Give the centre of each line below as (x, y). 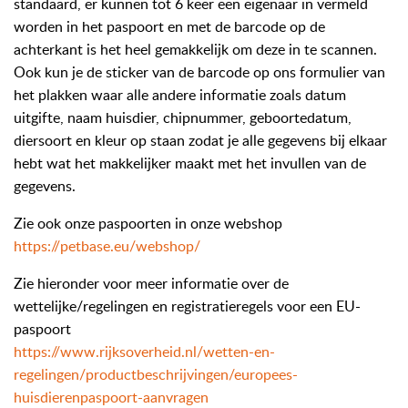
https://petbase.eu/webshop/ (107, 245)
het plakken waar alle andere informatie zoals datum (180, 94)
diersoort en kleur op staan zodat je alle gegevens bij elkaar (200, 140)
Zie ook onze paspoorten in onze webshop (150, 223)
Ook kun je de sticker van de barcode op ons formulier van (199, 71)
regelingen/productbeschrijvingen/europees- (156, 374)
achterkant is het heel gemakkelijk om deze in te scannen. (195, 49)
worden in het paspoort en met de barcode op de (169, 26)
